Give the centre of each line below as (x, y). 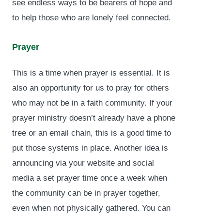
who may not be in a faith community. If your (92, 103)
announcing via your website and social (83, 163)
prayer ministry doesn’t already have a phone (94, 118)
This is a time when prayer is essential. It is (91, 73)
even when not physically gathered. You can (91, 208)
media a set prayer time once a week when (90, 178)
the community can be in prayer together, (86, 193)
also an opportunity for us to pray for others (91, 88)
